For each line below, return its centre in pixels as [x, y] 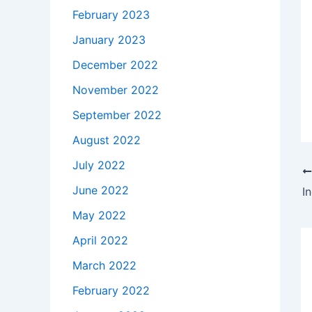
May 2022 [99, 216]
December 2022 [115, 65]
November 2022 [116, 90]
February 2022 [111, 291]
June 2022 [101, 190]
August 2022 [107, 140]
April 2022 [100, 241]
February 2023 [111, 15]
